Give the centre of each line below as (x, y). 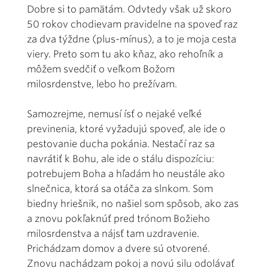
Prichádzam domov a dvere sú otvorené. (118, 249)
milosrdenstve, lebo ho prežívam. (102, 84)
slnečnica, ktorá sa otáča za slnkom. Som (120, 189)
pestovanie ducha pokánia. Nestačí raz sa (121, 144)
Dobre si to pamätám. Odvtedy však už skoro (129, 10)
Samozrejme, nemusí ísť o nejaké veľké (114, 114)
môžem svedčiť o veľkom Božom (101, 69)
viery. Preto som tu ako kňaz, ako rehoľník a (125, 54)
